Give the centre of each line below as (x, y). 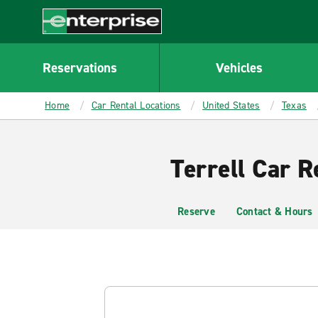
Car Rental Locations (136, 105)
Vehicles (239, 67)
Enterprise (68, 41)
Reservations (79, 67)
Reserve (196, 212)
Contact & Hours (274, 212)
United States (231, 105)
